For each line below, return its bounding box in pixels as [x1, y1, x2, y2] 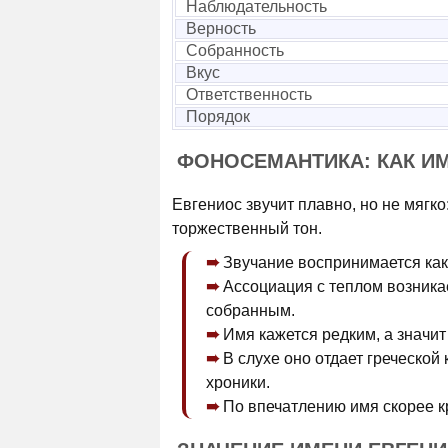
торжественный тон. [172, 220, 322, 237]
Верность [186, 20, 256, 37]
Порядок [186, 108, 250, 125]
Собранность [186, 42, 284, 59]
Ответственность [186, 86, 312, 103]
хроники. [206, 374, 270, 391]
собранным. [206, 302, 295, 319]
